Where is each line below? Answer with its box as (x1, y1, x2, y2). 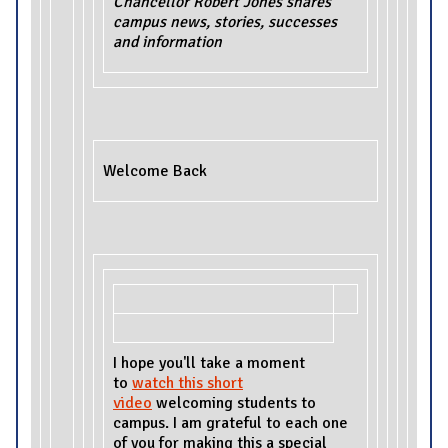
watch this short (132, 372, 243, 393)
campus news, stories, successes (113, 11, 337, 32)
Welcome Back (103, 160, 207, 181)
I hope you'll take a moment (113, 352, 305, 373)
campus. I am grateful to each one (113, 412, 348, 433)
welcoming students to (152, 392, 316, 413)
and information (113, 31, 222, 52)
